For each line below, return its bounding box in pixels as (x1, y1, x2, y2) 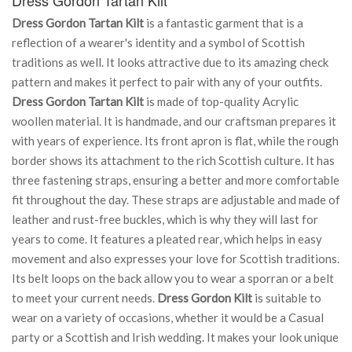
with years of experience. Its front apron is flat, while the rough (12, 133, 339, 148)
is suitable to (252, 290, 321, 305)
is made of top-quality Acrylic (144, 93, 299, 108)
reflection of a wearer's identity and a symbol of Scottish (12, 35, 305, 49)
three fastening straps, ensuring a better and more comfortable (12, 172, 339, 187)
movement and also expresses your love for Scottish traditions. (12, 251, 339, 266)
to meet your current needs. (12, 290, 157, 305)
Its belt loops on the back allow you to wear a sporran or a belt (12, 270, 334, 285)
